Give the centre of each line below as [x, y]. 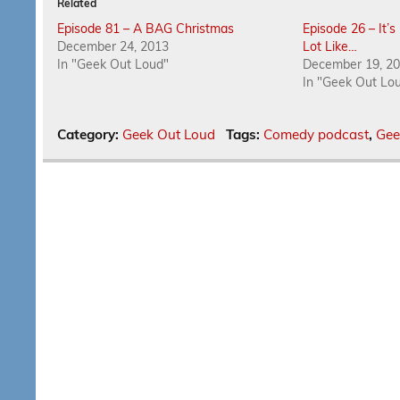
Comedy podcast [316, 135]
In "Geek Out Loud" [113, 65]
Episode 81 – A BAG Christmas [146, 29]
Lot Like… [330, 47]
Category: [90, 135]
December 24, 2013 [113, 47]
